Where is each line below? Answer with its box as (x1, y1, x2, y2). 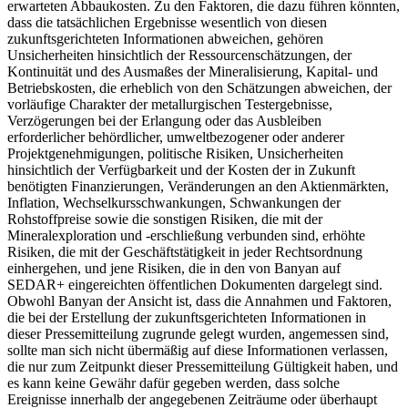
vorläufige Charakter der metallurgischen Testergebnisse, (7, 96, 332, 112)
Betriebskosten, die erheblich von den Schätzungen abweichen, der (7, 79, 392, 96)
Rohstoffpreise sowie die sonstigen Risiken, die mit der (7, 210, 322, 227)
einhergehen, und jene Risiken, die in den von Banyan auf (7, 260, 341, 276)
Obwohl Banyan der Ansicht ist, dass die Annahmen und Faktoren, (7, 292, 392, 309)
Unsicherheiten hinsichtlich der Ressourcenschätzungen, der (7, 46, 352, 63)
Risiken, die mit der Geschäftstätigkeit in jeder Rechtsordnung (7, 243, 362, 260)
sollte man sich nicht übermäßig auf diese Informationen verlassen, (7, 342, 388, 358)
